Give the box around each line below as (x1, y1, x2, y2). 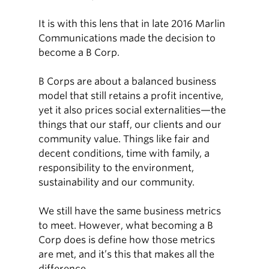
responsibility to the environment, (38, 162, 195, 174)
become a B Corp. (38, 47, 120, 58)
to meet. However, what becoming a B (38, 220, 214, 231)
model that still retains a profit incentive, (38, 90, 224, 101)
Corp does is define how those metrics (38, 234, 216, 246)
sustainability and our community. (38, 177, 195, 188)
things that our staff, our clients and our (38, 119, 222, 130)
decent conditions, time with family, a (38, 148, 210, 159)
